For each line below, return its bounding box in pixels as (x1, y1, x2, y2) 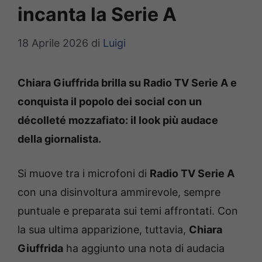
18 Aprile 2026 (18, 37, 88, 50)
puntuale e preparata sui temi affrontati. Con (18, 205, 238, 218)
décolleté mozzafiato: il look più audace (18, 114, 218, 127)
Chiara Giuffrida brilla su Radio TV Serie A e (18, 77, 237, 89)
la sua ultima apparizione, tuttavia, (18, 223, 189, 236)
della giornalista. (18, 133, 101, 146)
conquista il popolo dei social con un (18, 95, 202, 108)
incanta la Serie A (18, 3, 177, 26)
